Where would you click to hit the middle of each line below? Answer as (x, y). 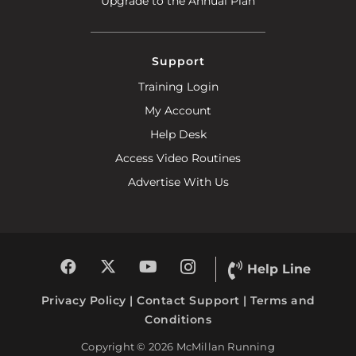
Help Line (279, 269)
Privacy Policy (83, 300)
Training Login (178, 86)
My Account (178, 110)
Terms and (283, 300)
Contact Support (188, 300)
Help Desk (178, 134)
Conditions (178, 319)
